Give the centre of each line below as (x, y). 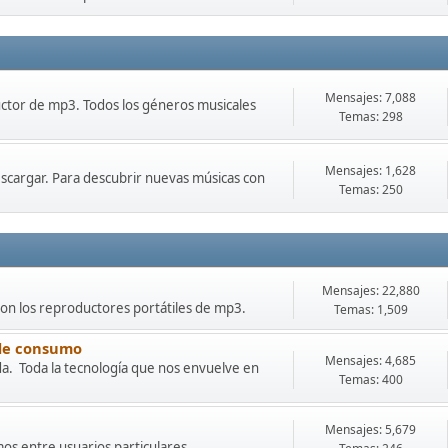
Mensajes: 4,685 (370, 360)
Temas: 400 (370, 379)
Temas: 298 (370, 116)
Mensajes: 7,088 (370, 97)
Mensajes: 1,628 (370, 170)
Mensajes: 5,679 (370, 429)
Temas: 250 (370, 189)
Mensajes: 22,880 (370, 290)
